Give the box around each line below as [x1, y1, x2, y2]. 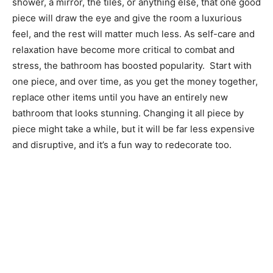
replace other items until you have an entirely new [12, 91, 228, 103]
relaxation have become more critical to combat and [12, 43, 235, 55]
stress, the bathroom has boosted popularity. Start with [12, 59, 252, 71]
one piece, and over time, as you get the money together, [12, 75, 258, 87]
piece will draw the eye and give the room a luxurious [12, 12, 242, 24]
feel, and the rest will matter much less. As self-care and [12, 27, 255, 40]
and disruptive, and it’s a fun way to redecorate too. [12, 138, 232, 151]
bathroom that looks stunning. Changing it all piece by [12, 107, 244, 119]
